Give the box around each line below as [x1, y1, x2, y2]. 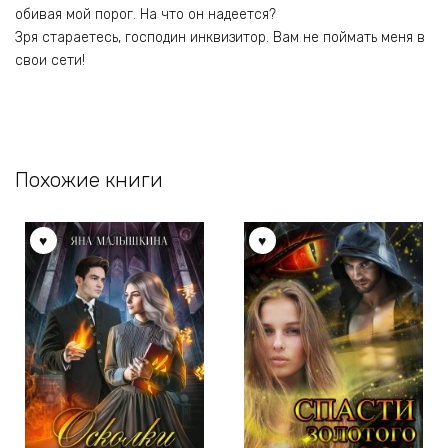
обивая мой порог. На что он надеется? [15, 6, 276, 24]
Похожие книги [15, 167, 163, 192]
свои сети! [15, 52, 85, 70]
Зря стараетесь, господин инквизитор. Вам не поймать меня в [15, 29, 425, 47]
